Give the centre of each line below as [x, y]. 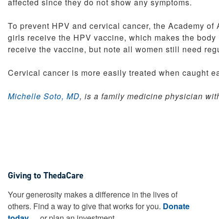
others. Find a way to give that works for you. [85, 206]
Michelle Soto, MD [44, 96]
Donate [176, 206]
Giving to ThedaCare [46, 175]
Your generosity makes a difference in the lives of [93, 194]
